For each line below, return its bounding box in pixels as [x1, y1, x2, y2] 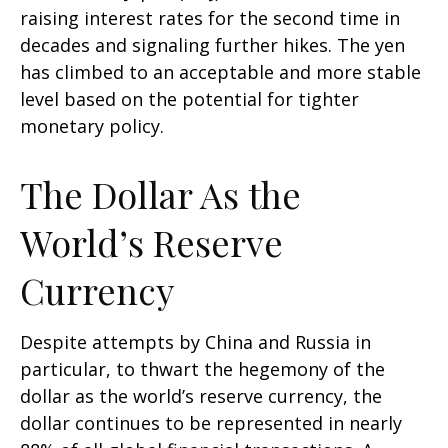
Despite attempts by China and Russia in [20, 329, 371, 354]
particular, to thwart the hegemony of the [20, 356, 385, 381]
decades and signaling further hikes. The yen [20, 32, 405, 57]
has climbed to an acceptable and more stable [20, 59, 421, 84]
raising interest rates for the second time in [20, 5, 400, 30]
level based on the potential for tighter [20, 86, 359, 111]
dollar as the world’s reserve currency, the [20, 383, 382, 408]
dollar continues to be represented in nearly [20, 410, 402, 435]
